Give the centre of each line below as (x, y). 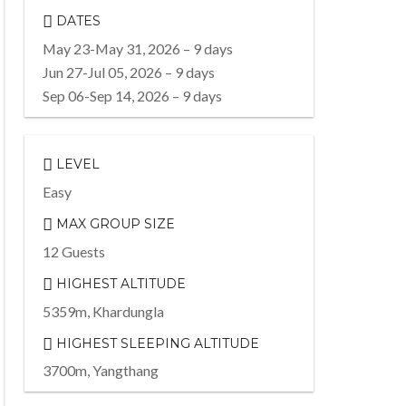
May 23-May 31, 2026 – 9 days (137, 48)
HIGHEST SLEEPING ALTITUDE (155, 343)
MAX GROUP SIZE (113, 223)
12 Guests (73, 251)
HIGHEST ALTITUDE (119, 283)
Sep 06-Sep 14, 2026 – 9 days (132, 95)
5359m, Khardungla (103, 311)
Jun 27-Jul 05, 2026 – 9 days (128, 72)
